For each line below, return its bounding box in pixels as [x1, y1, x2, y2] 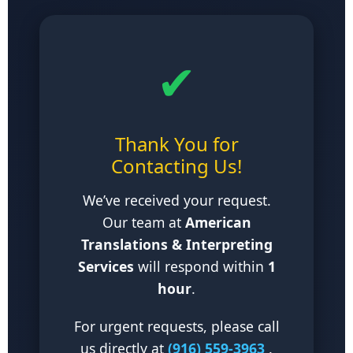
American [184, 213, 251, 232]
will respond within [133, 257, 268, 276]
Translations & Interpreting [80, 235, 273, 254]
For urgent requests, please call [73, 317, 280, 336]
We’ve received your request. [82, 191, 271, 210]
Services [77, 257, 134, 276]
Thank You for [114, 131, 239, 157]
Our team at [102, 213, 185, 232]
